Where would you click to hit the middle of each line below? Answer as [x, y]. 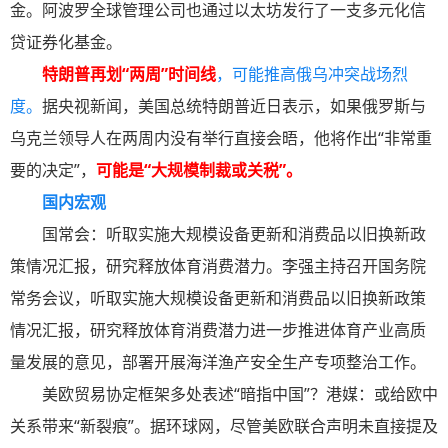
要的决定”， [53, 170]
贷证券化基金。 [66, 42]
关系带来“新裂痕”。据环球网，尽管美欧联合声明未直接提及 [224, 426]
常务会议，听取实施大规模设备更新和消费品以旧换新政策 [218, 298]
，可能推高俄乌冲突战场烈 [312, 74]
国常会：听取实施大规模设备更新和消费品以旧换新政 [234, 234]
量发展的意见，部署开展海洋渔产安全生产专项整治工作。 [218, 362]
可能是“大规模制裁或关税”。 [199, 170]
